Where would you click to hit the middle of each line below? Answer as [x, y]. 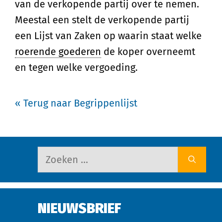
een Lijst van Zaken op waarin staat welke [108, 36]
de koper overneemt [148, 52]
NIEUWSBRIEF [79, 208]
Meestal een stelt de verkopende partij [102, 20]
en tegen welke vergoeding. [76, 67]
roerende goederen [58, 52]
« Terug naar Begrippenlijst [76, 103]
